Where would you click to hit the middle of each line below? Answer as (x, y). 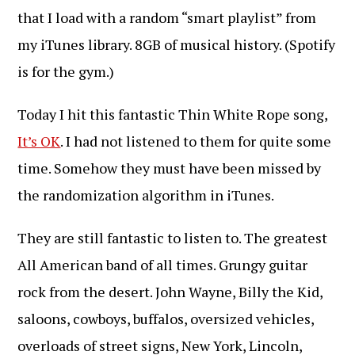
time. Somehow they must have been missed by (170, 168)
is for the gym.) (66, 71)
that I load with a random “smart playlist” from (167, 17)
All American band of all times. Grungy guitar (163, 265)
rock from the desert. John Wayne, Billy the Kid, (170, 292)
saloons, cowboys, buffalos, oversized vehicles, (166, 319)
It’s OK (39, 141)
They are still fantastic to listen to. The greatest (173, 238)
